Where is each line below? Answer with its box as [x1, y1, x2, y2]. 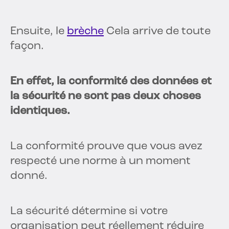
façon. [10, 40, 44, 53]
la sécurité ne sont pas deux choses [10, 90, 201, 103]
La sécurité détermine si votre [10, 205, 168, 218]
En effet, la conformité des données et [10, 76, 212, 88]
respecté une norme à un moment [10, 155, 191, 168]
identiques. [10, 105, 70, 118]
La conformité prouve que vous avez [10, 141, 202, 153]
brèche [67, 26, 104, 38]
